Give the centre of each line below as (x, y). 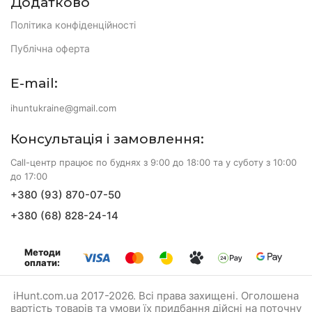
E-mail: (34, 83)
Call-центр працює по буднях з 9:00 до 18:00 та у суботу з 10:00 (154, 162)
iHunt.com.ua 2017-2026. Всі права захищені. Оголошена (156, 295)
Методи (42, 252)
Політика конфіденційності (73, 24)
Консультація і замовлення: (107, 139)
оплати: (42, 262)
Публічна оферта (50, 48)
